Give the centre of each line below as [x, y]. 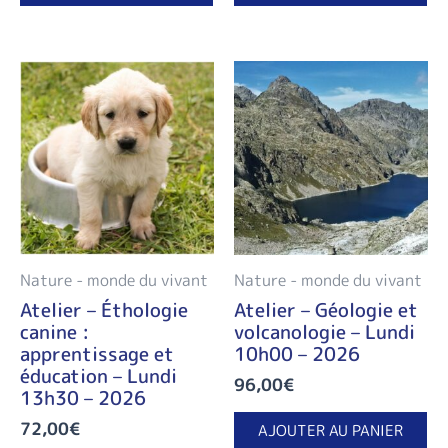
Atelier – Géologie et [326, 309]
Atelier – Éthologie [104, 309]
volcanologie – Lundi [324, 331]
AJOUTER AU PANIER [330, 431]
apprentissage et [97, 353]
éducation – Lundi [98, 375]
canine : [54, 331]
